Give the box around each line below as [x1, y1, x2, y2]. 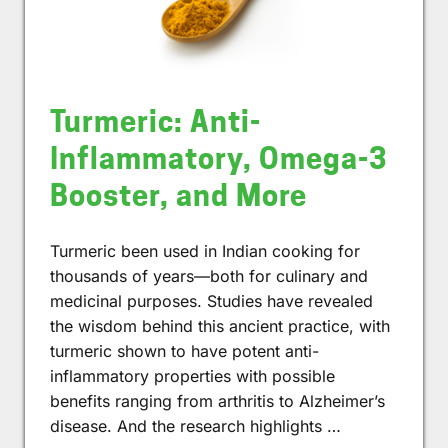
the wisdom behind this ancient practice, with [50, 315, 390, 336]
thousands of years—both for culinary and [50, 265, 368, 286]
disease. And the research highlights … [50, 415, 341, 436]
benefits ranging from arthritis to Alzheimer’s [50, 390, 385, 411]
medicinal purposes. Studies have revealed [50, 290, 373, 311]
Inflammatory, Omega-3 [50, 140, 387, 176]
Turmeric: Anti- [50, 103, 261, 139]
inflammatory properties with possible [50, 365, 335, 386]
